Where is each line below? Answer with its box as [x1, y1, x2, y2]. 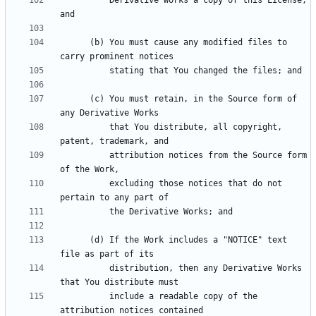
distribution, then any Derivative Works [60, 263, 109, 274]
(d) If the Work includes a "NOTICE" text [60, 235, 90, 245]
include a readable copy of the [60, 291, 109, 302]
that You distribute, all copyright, [60, 122, 109, 133]
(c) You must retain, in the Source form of [60, 94, 90, 104]
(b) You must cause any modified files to [60, 37, 90, 48]
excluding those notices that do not [60, 178, 109, 189]
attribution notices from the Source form [60, 150, 109, 161]
